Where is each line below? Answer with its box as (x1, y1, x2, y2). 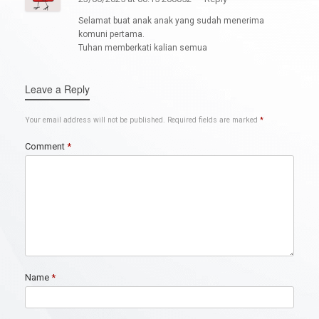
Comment (25, 141, 67, 152)
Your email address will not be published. (25, 115, 165, 125)
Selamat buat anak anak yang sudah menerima (78, 16, 264, 26)
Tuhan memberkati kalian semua (78, 43, 207, 53)
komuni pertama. (78, 29, 145, 40)
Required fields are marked (167, 115, 260, 125)
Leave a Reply (25, 82, 90, 97)
